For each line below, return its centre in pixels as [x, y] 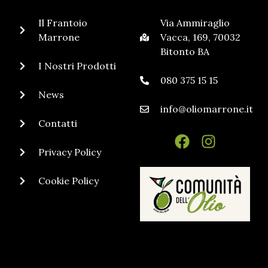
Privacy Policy [69, 152]
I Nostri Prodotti [77, 66]
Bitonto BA [185, 52]
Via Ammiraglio [195, 23]
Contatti [57, 124]
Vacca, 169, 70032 [200, 37]
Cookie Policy [68, 181]
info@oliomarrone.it [206, 109]
